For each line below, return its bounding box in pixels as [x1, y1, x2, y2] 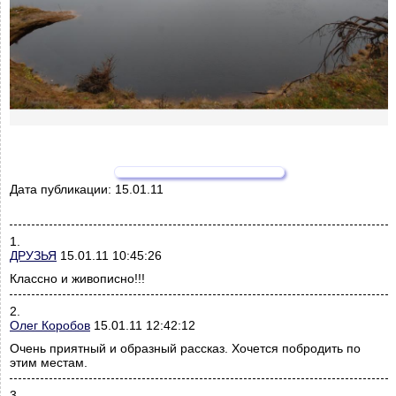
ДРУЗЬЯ [10, 248, 57, 263]
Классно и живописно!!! [10, 271, 145, 286]
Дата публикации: [10, 182, 115, 197]
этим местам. [10, 355, 88, 370]
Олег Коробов [10, 318, 90, 333]
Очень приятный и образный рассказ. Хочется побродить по [10, 341, 361, 356]
